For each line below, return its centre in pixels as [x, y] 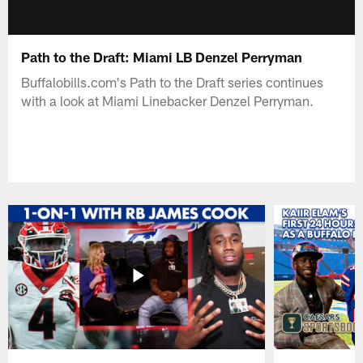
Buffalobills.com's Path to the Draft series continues [173, 81]
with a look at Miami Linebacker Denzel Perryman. [168, 100]
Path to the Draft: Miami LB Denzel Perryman [162, 56]
